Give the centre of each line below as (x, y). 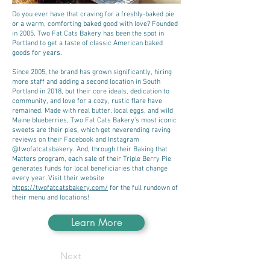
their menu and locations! (51, 198)
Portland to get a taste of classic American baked (87, 43)
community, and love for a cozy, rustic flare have (87, 101)
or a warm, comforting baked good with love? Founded (95, 24)
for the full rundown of (143, 188)
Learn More (96, 222)
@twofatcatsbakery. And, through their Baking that (90, 149)
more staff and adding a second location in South (86, 82)
